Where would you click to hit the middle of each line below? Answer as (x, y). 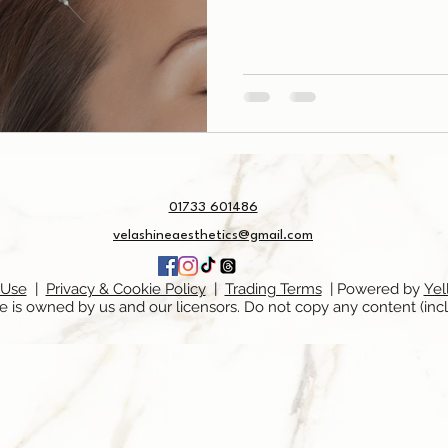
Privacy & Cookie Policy (125, 289)
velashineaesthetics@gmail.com (213, 235)
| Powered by (372, 289)
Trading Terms (273, 289)
